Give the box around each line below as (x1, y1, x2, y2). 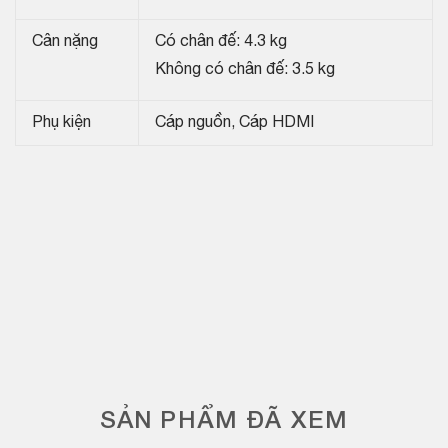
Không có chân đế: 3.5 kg (155, 63, 335, 78)
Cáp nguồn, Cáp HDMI (155, 116, 314, 131)
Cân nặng (32, 35, 98, 50)
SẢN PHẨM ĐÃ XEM (99, 411, 349, 434)
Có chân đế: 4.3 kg (155, 35, 287, 50)
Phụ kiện (32, 116, 91, 131)
